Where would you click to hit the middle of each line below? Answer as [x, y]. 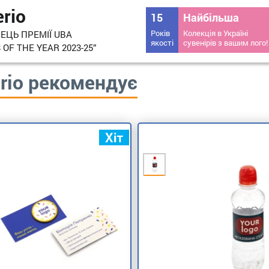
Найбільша [211, 17]
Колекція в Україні [216, 33]
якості [162, 43]
